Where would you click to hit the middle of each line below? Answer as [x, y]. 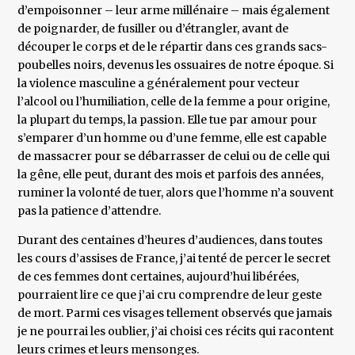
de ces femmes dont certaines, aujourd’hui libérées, [158, 277]
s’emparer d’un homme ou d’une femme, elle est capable [172, 138]
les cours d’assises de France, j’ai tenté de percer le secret [174, 259]
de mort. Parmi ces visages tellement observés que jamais [175, 313]
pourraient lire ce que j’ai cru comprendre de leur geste [170, 295]
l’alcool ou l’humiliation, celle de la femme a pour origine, [174, 102]
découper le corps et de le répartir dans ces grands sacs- [173, 47]
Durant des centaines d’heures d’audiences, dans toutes [170, 240]
